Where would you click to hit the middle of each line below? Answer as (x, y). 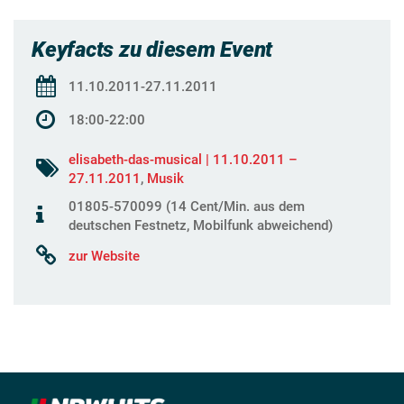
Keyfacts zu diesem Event (152, 49)
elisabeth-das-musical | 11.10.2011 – (183, 159)
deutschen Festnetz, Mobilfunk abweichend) (201, 225)
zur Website (104, 256)
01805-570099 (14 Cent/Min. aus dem (187, 206)
